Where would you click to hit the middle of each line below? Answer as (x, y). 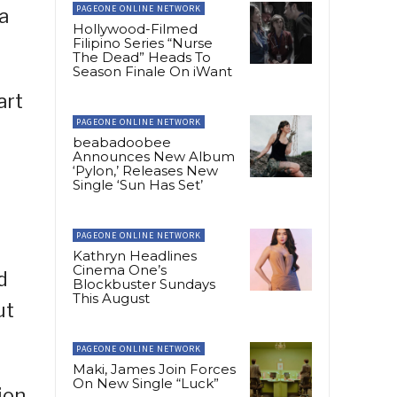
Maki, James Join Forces (154, 370)
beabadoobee (122, 143)
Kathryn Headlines (135, 256)
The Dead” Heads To (142, 58)
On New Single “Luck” (146, 384)
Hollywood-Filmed (135, 29)
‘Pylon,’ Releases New (145, 171)
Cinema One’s (120, 270)
